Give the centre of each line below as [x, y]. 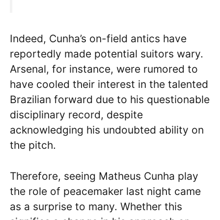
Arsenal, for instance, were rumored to [104, 69]
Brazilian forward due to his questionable [110, 100]
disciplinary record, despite [76, 115]
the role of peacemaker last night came [105, 191]
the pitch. [33, 145]
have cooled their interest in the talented [109, 84]
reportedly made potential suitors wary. [107, 54]
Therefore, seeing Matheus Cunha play [104, 176]
